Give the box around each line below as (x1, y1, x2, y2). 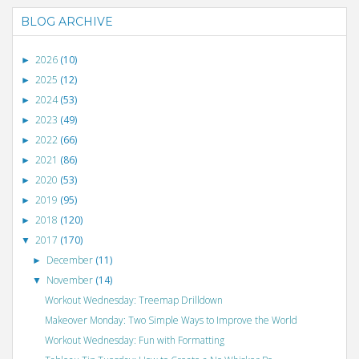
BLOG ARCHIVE (21, 14, 113, 29)
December (46, 252, 96, 267)
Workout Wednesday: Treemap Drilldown (44, 292, 223, 307)
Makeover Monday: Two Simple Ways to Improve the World (44, 313, 297, 327)
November (46, 272, 96, 287)
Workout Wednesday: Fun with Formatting (44, 333, 224, 347)
